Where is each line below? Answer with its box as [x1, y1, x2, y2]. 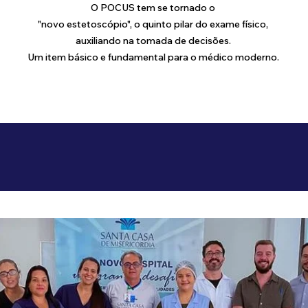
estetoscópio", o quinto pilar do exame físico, [67, 18, 268, 30]
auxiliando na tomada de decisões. [75, 34, 231, 47]
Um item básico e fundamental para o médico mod [27, 51, 256, 63]
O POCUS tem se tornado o [91, 1, 215, 14]
